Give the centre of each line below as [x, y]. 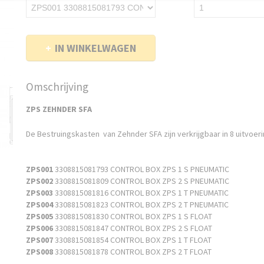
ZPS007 [39, 240]
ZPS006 [39, 228]
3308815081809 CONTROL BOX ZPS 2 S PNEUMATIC [142, 181]
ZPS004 [39, 204]
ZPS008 [39, 252]
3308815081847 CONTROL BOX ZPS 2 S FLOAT [133, 228]
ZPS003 [39, 193]
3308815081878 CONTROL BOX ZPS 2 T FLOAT [133, 252]
